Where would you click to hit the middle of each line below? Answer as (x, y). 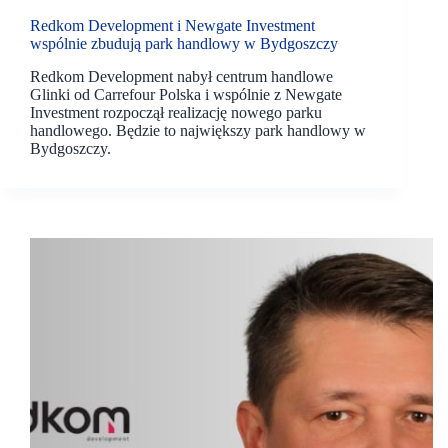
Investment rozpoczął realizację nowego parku (176, 112)
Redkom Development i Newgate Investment (172, 26)
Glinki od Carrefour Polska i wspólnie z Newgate (186, 94)
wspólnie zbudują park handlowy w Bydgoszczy (184, 44)
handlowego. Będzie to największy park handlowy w (198, 130)
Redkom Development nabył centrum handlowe (181, 76)
